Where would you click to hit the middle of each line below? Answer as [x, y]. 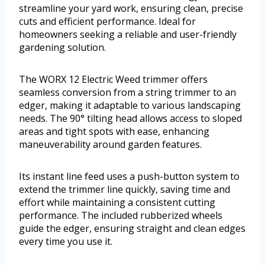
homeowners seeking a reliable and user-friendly [128, 34]
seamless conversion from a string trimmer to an [127, 92]
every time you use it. [66, 241]
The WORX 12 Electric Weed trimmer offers [113, 79]
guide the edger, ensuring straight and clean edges [132, 228]
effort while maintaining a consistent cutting [117, 202]
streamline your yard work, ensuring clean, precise [131, 8]
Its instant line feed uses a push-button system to [129, 176]
